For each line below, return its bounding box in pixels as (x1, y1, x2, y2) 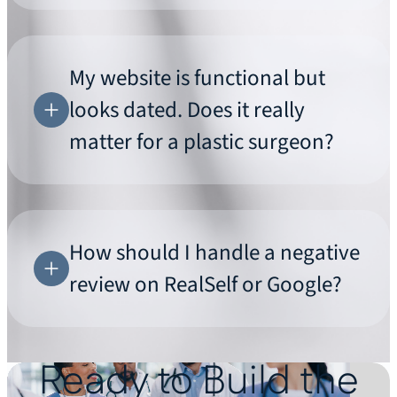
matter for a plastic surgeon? (69, 126, 334, 158)
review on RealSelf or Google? (69, 269, 342, 300)
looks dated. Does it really (69, 94, 305, 126)
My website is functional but (69, 62, 325, 94)
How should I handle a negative (69, 237, 360, 269)
